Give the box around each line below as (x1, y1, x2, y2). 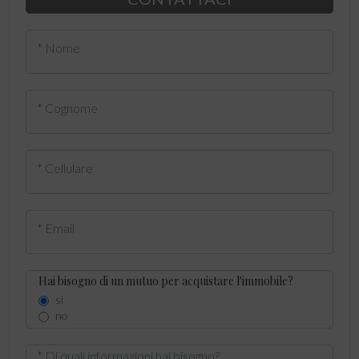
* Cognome (36, 99, 98, 115)
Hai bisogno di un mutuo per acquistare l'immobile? (38, 273, 294, 288)
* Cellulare (36, 159, 93, 175)
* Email (36, 220, 75, 236)
